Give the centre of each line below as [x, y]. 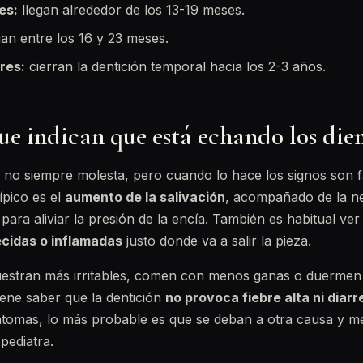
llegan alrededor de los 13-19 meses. [131, 10]
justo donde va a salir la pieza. [217, 241]
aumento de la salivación [145, 197]
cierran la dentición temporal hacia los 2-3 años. [175, 66]
